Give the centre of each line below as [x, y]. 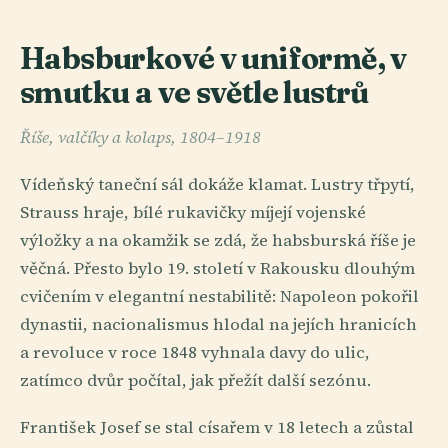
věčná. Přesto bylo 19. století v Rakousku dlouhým [217, 268]
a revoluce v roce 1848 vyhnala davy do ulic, [195, 352]
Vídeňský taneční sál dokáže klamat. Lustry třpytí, [217, 184]
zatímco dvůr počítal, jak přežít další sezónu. [195, 380]
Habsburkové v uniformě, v [213, 58]
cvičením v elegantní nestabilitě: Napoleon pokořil [219, 296]
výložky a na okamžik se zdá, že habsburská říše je [218, 240]
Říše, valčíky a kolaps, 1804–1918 [140, 137]
